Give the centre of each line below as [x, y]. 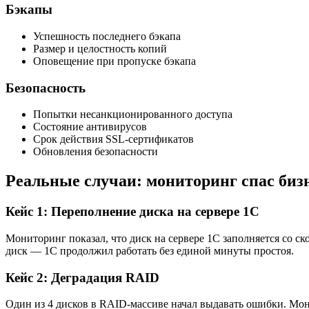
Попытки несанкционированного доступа [133, 114]
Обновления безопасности [96, 152]
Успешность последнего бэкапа [107, 37]
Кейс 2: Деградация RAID [82, 277]
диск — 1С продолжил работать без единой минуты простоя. [150, 251]
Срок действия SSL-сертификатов [113, 139]
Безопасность [46, 88]
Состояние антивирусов [90, 127]
